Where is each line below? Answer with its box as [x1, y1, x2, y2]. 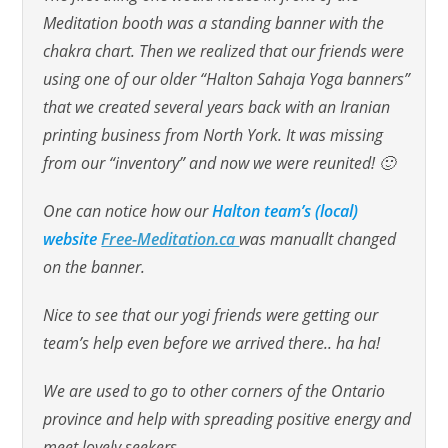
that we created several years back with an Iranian [43, 96, 391, 119]
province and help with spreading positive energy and [43, 408, 412, 431]
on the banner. [43, 256, 146, 279]
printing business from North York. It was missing [43, 124, 384, 147]
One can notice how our [43, 200, 213, 223]
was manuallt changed [239, 228, 397, 251]
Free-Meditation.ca [101, 228, 240, 251]
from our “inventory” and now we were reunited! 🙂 [43, 152, 396, 175]
